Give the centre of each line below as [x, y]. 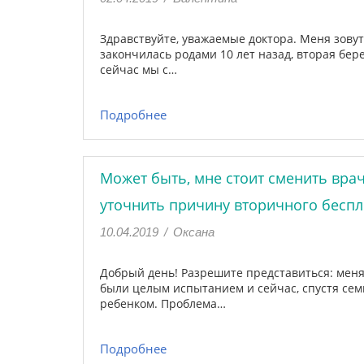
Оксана [194, 232]
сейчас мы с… [139, 69]
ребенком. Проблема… [163, 303]
